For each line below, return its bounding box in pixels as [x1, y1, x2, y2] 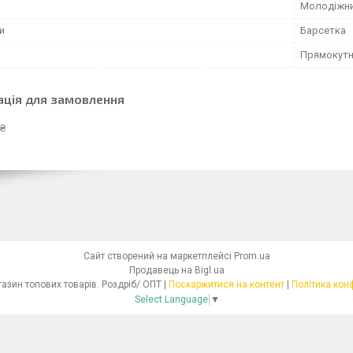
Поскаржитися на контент [169, 279, 284, 290]
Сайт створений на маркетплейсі [83, 251, 234, 262]
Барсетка [300, 24, 346, 36]
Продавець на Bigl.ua [128, 265, 225, 276]
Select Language [134, 293, 208, 305]
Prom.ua [233, 251, 270, 262]
